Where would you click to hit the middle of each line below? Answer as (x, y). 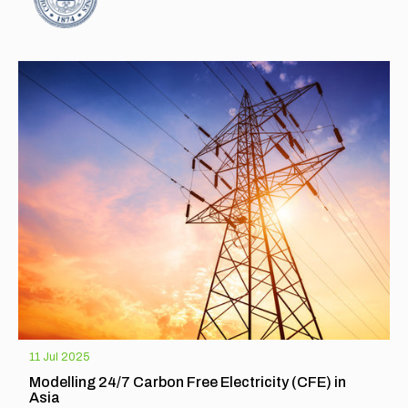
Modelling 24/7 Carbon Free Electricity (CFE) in (188, 382)
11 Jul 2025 (59, 357)
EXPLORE (60, 20)
